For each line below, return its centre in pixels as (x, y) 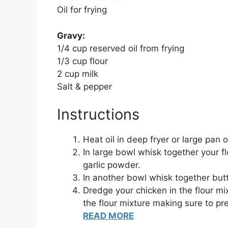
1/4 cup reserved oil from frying (121, 48)
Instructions (98, 115)
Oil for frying (82, 10)
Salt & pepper (84, 86)
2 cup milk (78, 74)
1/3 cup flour (82, 61)
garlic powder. (112, 165)
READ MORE (108, 216)
